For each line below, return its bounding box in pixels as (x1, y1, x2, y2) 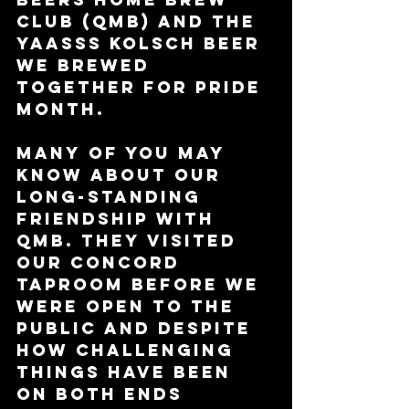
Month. (16, 99, 112, 121)
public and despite (16, 318, 258, 340)
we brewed (16, 55, 157, 77)
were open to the (16, 296, 242, 318)
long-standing (16, 186, 208, 208)
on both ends (16, 383, 190, 405)
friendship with (16, 208, 222, 230)
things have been (16, 362, 238, 383)
